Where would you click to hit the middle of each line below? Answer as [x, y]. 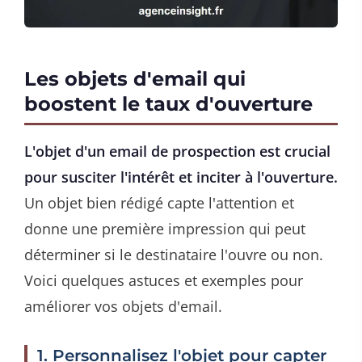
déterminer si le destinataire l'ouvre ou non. [174, 254]
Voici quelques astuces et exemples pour [164, 280]
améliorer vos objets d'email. [123, 306]
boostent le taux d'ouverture [168, 103]
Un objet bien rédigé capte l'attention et [159, 202]
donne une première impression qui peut [165, 228]
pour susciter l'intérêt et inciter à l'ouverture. [181, 177]
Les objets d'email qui [135, 78]
